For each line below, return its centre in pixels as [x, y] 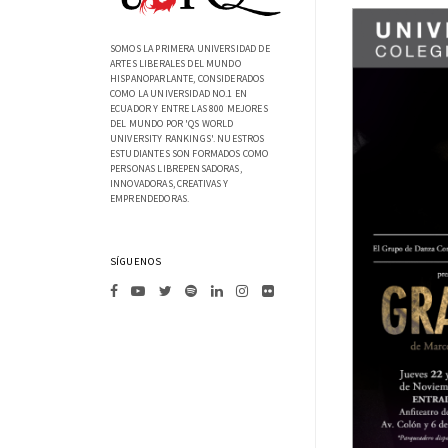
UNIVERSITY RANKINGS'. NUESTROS [187, 139]
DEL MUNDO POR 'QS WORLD [172, 124]
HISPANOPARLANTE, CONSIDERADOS [187, 79]
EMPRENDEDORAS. [150, 199]
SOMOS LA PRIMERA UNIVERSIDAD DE [190, 49]
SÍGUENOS [136, 261]
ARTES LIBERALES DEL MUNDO [175, 64]
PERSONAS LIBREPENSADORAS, [176, 169]
